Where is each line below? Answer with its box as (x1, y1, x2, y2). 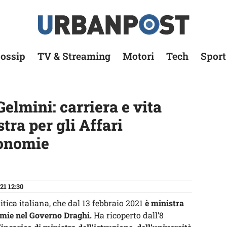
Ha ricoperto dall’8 (92, 210, 164, 220)
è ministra (145, 198, 184, 208)
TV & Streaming (37, 50, 110, 62)
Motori (123, 50, 154, 62)
